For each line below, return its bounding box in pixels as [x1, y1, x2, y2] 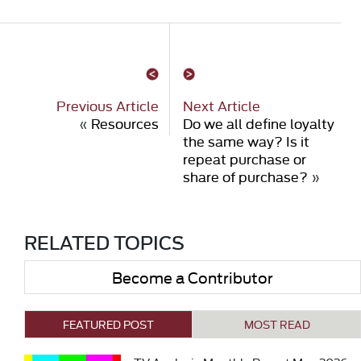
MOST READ [243, 316, 310, 333]
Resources [90, 113, 159, 134]
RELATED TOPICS [24, 228, 185, 256]
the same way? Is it [182, 131, 309, 151]
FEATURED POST [63, 316, 154, 333]
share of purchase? [182, 166, 308, 187]
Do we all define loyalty [182, 113, 334, 134]
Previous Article [56, 95, 159, 116]
